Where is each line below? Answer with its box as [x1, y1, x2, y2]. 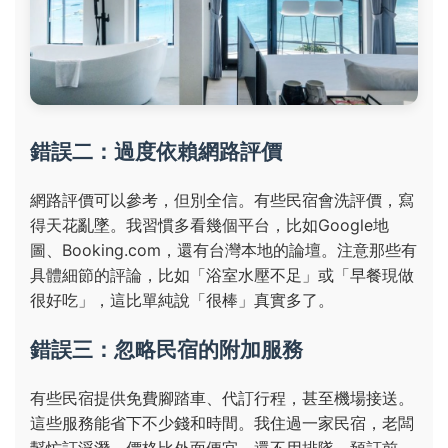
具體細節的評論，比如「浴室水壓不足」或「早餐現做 [30, 265, 414, 286]
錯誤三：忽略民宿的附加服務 [30, 337, 303, 363]
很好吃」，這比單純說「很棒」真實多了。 [30, 290, 334, 311]
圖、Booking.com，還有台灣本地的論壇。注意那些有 [30, 240, 417, 261]
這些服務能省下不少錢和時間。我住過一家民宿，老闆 [30, 413, 414, 434]
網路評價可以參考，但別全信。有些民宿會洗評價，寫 [30, 190, 414, 211]
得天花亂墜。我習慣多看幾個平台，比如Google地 [30, 215, 389, 236]
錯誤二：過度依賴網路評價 [30, 139, 282, 165]
